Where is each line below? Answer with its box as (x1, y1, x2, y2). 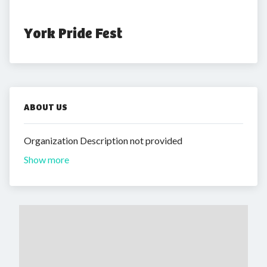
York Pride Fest (24, 24, 122, 42)
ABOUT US (24, 102, 67, 113)
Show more (24, 154, 69, 165)
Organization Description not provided (24, 135, 182, 146)
